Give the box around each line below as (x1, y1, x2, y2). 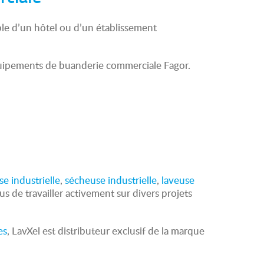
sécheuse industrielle (65, 173, 157, 187)
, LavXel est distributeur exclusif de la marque (7, 224, 204, 237)
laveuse (161, 173, 194, 187)
